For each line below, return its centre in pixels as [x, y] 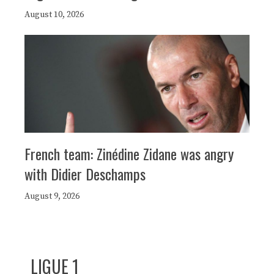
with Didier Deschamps [85, 173]
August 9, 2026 [52, 196]
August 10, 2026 [54, 14]
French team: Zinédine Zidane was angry [129, 153]
